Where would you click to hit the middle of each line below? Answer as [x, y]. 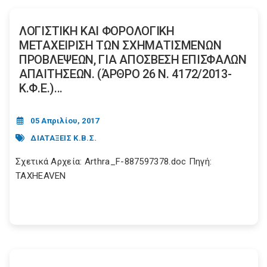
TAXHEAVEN [41, 176]
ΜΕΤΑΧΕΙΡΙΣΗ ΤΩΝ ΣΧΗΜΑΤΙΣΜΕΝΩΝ [120, 46]
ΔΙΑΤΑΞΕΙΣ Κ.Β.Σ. [64, 138]
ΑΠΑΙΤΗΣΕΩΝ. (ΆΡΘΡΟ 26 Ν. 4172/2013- [125, 74]
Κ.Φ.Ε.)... [41, 89]
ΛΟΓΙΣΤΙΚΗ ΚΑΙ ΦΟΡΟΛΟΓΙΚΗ [97, 31]
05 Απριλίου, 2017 [65, 121]
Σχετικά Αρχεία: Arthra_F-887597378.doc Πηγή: [114, 162]
